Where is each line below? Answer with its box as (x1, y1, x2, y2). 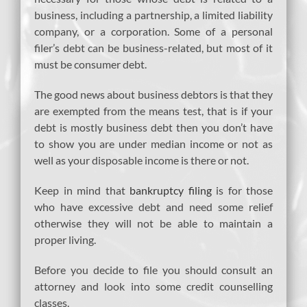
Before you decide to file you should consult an (34, 262, 273, 276)
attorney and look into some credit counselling (34, 279, 273, 293)
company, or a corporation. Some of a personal (34, 24, 273, 38)
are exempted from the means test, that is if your (34, 103, 273, 117)
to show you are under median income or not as (34, 136, 273, 150)
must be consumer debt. (34, 57, 147, 71)
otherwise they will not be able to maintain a (34, 216, 273, 230)
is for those (211, 183, 273, 197)
